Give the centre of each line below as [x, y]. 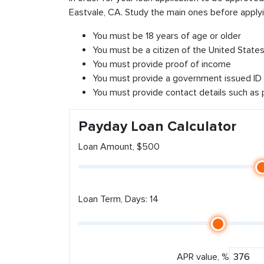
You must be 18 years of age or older [167, 36]
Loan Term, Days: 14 [118, 199]
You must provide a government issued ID [177, 78]
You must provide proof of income [162, 64]
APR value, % [203, 257]
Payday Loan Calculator [157, 126]
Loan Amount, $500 [119, 147]
